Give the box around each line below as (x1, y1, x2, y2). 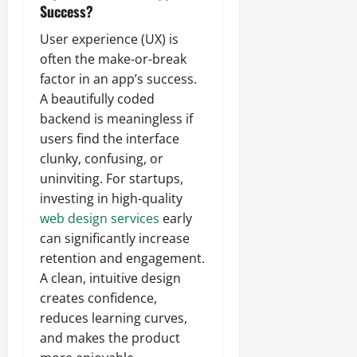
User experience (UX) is (40, 29, 178, 48)
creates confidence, (40, 288, 157, 307)
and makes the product (40, 328, 180, 347)
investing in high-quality (40, 189, 182, 207)
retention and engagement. (40, 249, 205, 267)
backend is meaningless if (40, 109, 193, 127)
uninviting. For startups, (40, 169, 183, 187)
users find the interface (40, 129, 179, 147)
